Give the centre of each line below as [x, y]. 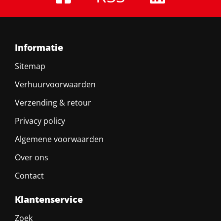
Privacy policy [40, 121]
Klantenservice [49, 200]
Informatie [39, 48]
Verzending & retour [53, 103]
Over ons [31, 158]
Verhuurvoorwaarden [55, 85]
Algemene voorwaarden [59, 139]
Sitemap [30, 66]
